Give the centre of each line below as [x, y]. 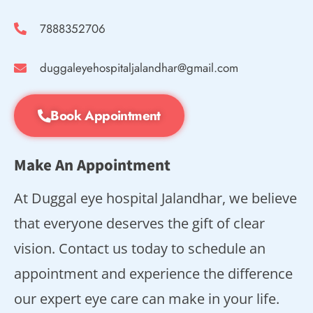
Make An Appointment [92, 165]
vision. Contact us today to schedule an [140, 249]
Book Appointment [105, 116]
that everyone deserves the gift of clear [139, 224]
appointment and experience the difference [153, 274]
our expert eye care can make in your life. [147, 299]
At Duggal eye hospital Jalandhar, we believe [155, 198]
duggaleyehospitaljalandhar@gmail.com [139, 68]
